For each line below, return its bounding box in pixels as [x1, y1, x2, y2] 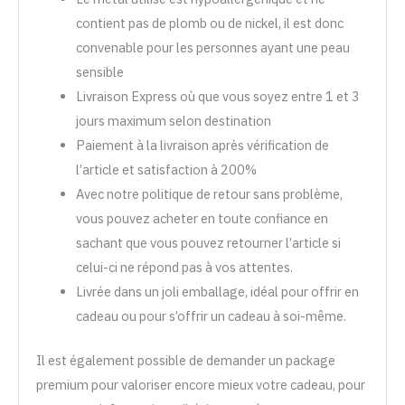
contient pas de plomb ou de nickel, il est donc [75, 14, 344, 32]
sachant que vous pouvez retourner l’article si [75, 233, 341, 251]
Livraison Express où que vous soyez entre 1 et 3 [75, 87, 360, 105]
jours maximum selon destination [75, 111, 271, 129]
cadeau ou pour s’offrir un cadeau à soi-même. [75, 306, 346, 325]
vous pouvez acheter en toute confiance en [75, 209, 328, 227]
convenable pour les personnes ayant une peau [75, 38, 350, 56]
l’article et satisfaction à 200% [75, 160, 257, 178]
